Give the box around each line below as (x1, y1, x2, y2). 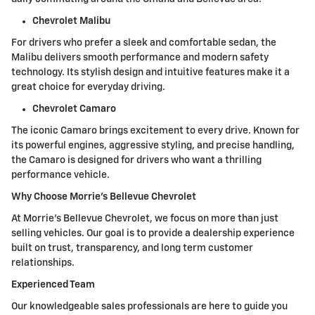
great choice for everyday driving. (11, 82, 165, 93)
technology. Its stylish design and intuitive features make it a (11, 67, 290, 78)
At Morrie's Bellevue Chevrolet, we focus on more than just (11, 214, 278, 224)
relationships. (11, 258, 75, 269)
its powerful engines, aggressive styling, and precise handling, (11, 141, 295, 151)
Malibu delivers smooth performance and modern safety (11, 53, 269, 63)
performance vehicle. (11, 170, 110, 181)
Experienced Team (11, 280, 95, 290)
